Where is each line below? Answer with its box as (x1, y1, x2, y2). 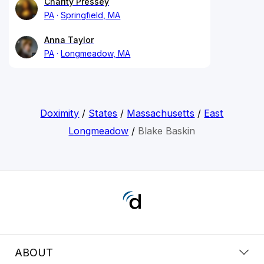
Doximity (40, 107, 80, 120)
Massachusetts (127, 107, 195, 120)
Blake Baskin (138, 125, 196, 137)
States (88, 107, 118, 120)
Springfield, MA (61, 10, 121, 21)
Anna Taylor (44, 35, 94, 45)
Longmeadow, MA (61, 48, 131, 59)
